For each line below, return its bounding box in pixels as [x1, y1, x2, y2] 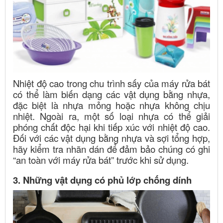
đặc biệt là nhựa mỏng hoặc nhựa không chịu [13, 98, 210, 111]
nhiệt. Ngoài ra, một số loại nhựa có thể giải [13, 109, 210, 122]
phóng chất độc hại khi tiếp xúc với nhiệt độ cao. [13, 120, 210, 133]
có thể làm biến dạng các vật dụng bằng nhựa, [13, 87, 210, 101]
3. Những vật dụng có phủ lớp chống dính [13, 173, 192, 187]
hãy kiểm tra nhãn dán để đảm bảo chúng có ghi [13, 142, 210, 155]
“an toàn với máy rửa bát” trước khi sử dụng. [13, 153, 189, 166]
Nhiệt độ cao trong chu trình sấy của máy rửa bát [13, 76, 210, 90]
